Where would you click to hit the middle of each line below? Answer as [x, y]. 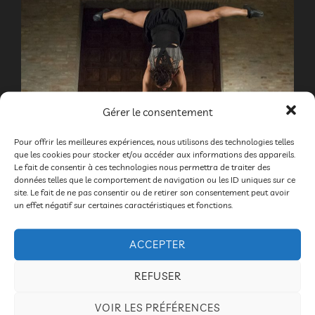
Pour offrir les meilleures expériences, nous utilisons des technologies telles [154, 141]
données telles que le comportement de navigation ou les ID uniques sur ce [155, 179]
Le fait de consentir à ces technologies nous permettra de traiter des [142, 166]
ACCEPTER [157, 244]
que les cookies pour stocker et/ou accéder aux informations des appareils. [155, 154]
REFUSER [157, 276]
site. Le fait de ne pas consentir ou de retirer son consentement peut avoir [152, 192]
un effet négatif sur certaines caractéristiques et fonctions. [123, 204]
